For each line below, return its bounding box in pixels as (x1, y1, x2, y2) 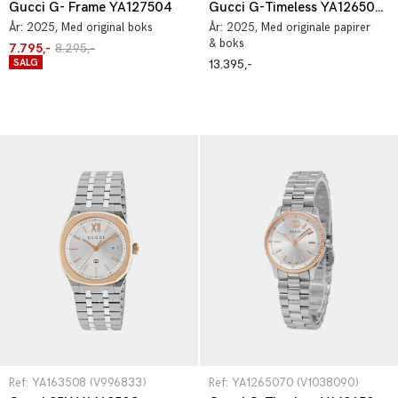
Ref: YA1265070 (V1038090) (209, 376, 359, 390)
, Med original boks (55, 20, 153, 35)
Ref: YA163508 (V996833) (9, 376, 147, 390)
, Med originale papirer (255, 20, 370, 35)
